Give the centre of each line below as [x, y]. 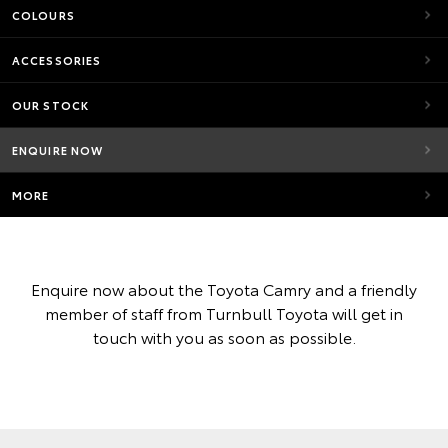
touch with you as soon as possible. [224, 336]
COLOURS [43, 15]
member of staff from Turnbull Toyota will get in [224, 312]
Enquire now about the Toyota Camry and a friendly [224, 288]
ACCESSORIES [57, 60]
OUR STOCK [50, 105]
